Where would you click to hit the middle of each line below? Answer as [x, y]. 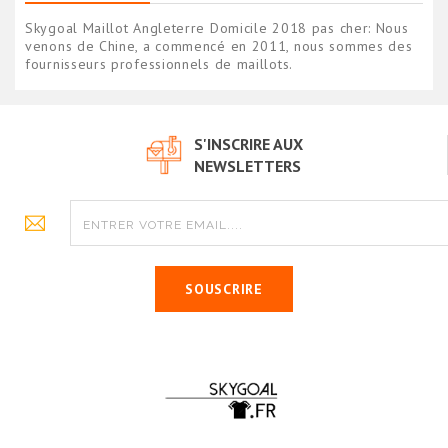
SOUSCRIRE [224, 288]
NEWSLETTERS [247, 165]
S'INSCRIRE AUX [248, 143]
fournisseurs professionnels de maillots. [159, 63]
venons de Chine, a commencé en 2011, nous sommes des [219, 45]
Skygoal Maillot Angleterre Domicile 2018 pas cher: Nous [217, 27]
